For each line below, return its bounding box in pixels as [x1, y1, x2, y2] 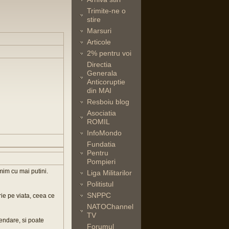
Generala [87, 69, 117, 77]
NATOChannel [87, 202, 133, 211]
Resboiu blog [87, 98, 129, 106]
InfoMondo [87, 129, 122, 137]
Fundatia [87, 140, 116, 148]
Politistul [87, 180, 113, 188]
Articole [87, 38, 111, 46]
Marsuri [87, 27, 111, 35]
